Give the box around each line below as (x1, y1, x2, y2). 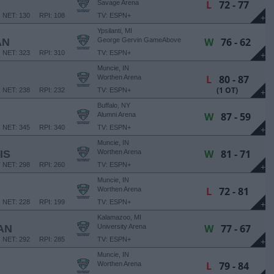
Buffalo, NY (97, 102, 130, 109)
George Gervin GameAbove (97, 36, 181, 43)
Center (97, 43, 117, 51)
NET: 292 (2, 235, 30, 243)
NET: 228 (2, 198, 30, 206)
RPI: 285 (39, 235, 65, 243)
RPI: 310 (39, 49, 65, 56)
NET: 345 (2, 124, 30, 131)
